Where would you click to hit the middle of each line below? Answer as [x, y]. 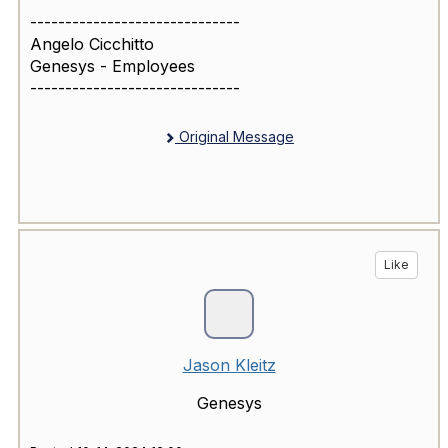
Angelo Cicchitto [92, 44]
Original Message [234, 137]
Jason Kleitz [229, 365]
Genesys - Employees [112, 66]
